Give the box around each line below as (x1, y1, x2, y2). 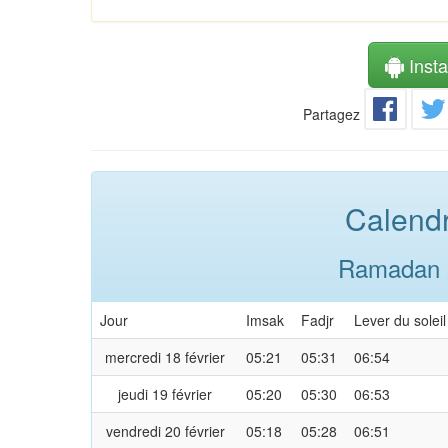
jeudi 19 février (118, 383, 212, 404)
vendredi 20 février (105, 420, 225, 441)
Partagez (303, 103, 361, 124)
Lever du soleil (354, 309, 446, 330)
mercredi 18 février (105, 346, 225, 367)
